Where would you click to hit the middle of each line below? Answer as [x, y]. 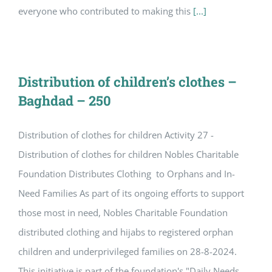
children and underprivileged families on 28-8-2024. [127, 252]
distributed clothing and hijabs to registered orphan [126, 232]
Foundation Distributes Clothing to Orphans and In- [127, 174]
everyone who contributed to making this [106, 11]
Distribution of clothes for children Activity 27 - [116, 135]
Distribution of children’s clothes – [127, 82]
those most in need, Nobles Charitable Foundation [123, 213]
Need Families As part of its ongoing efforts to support [131, 193]
